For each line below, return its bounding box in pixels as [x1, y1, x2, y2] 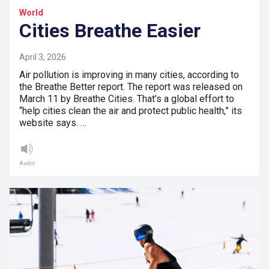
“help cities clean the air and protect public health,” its [19, 105, 242, 117]
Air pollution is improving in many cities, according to [19, 69, 239, 81]
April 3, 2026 [19, 52, 66, 62]
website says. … [19, 117, 86, 129]
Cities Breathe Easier [19, 19, 201, 43]
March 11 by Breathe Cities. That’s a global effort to [19, 93, 234, 105]
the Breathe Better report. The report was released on [19, 81, 243, 93]
